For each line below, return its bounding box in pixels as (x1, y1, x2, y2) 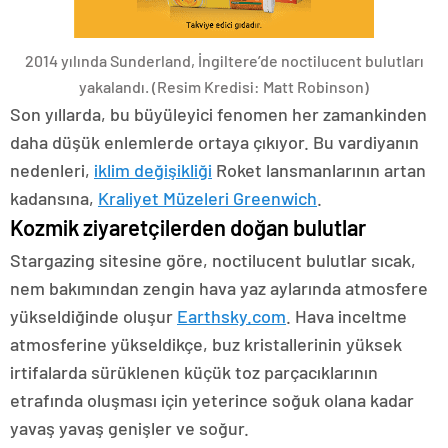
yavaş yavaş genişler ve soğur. (10, 417, 249, 440)
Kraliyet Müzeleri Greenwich (98, 187, 317, 210)
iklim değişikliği (94, 159, 212, 182)
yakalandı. (79, 77, 152, 97)
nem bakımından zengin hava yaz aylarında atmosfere (10, 277, 428, 300)
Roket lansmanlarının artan (212, 159, 426, 182)
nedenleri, (10, 159, 94, 182)
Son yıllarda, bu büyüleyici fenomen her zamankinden (10, 103, 427, 126)
